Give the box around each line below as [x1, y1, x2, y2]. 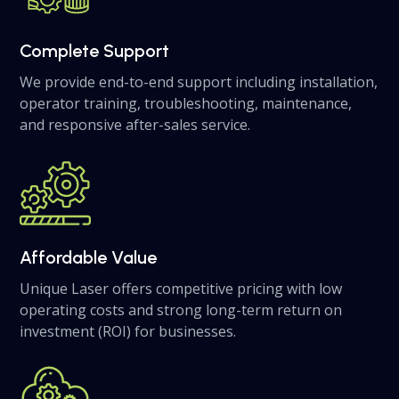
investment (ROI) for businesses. [20, 322, 237, 341]
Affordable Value [20, 247, 158, 268]
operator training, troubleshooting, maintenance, [20, 94, 353, 113]
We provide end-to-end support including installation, [20, 72, 379, 92]
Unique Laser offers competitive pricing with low [20, 279, 343, 298]
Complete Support [20, 40, 170, 61]
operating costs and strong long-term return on [20, 300, 343, 320]
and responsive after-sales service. [20, 115, 251, 134]
